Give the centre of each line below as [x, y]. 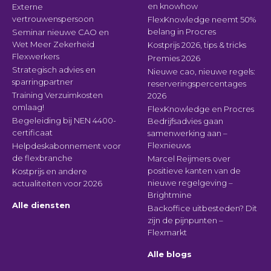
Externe [28, 7]
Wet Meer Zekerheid [53, 44]
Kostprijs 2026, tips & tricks [197, 45]
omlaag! [28, 107]
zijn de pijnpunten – [186, 220]
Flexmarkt [168, 232]
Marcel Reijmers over [189, 158]
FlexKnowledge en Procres [201, 109]
